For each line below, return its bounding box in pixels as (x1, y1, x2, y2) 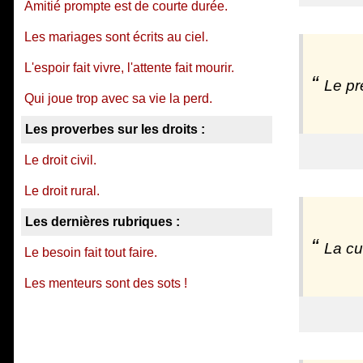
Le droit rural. (24, 184, 100, 198)
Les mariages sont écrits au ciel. (24, 30, 208, 44)
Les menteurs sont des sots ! (24, 276, 187, 290)
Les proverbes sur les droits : (25, 122, 205, 136)
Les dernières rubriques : (25, 215, 180, 228)
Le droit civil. (24, 153, 96, 167)
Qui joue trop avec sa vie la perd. (24, 92, 212, 105)
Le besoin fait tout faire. (24, 246, 157, 259)
